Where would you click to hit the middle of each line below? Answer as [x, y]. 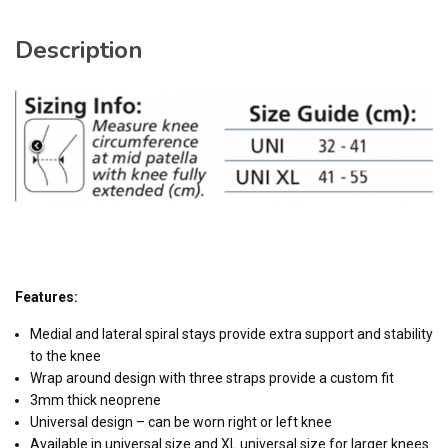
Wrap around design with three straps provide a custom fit [212, 377]
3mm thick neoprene [95, 399]
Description [79, 50]
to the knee [65, 355]
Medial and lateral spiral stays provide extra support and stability [231, 333]
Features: [46, 296]
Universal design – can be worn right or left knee [181, 421]
